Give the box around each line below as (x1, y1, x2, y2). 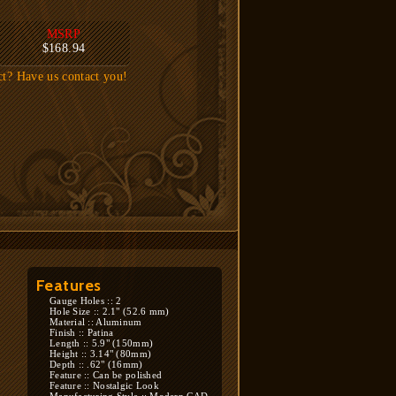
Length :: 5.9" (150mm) (49, 338, 154, 348)
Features (36, 276, 102, 295)
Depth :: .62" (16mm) (49, 359, 143, 369)
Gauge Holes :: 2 (49, 295, 122, 306)
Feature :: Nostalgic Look (49, 380, 159, 391)
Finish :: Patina (49, 327, 114, 338)
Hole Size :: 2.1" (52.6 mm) (49, 306, 170, 316)
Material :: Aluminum (49, 316, 142, 327)
